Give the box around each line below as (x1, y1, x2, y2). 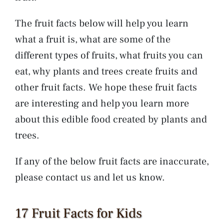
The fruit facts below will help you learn (15, 16, 188, 30)
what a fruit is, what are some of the (15, 32, 170, 46)
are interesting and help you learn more (15, 96, 189, 110)
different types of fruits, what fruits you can (15, 48, 203, 62)
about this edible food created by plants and (15, 112, 207, 126)
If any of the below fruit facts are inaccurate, (15, 154, 209, 168)
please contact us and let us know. (15, 170, 165, 184)
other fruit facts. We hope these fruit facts (15, 80, 197, 94)
